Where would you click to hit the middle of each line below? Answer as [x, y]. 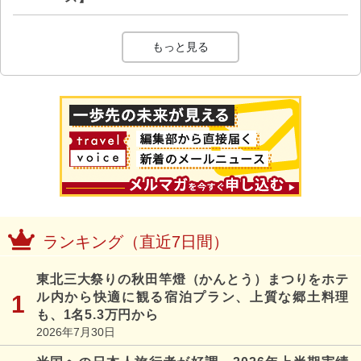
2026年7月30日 [76, 332]
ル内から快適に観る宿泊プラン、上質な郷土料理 [193, 297]
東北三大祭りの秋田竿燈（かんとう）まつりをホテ [193, 279]
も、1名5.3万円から [98, 314]
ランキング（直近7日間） [136, 241]
